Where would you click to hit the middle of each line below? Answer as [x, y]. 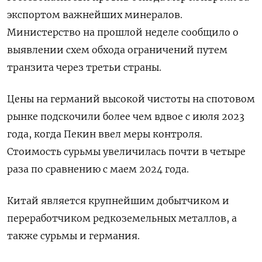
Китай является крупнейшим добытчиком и [118, 200]
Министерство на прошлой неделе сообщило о [123, 32]
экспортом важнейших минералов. [95, 14]
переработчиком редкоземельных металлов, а [122, 218]
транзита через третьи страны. [84, 67]
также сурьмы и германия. [73, 235]
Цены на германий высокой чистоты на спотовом [131, 99]
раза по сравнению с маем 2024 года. [98, 169]
